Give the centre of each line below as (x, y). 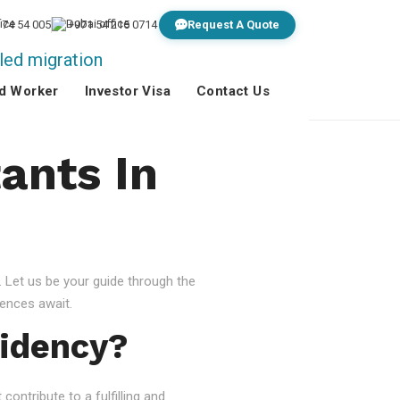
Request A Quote (233, 25)
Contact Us (233, 91)
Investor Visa (127, 91)
